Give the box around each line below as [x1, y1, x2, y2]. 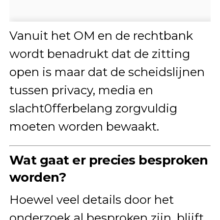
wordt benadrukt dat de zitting [9, 47, 190, 61]
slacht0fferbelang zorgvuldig [9, 101, 177, 116]
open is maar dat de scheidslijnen [9, 65, 205, 80]
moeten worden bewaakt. [9, 119, 159, 134]
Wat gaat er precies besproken [9, 152, 208, 168]
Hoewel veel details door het [9, 192, 174, 207]
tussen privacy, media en [9, 83, 153, 98]
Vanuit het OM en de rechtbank [9, 28, 193, 43]
